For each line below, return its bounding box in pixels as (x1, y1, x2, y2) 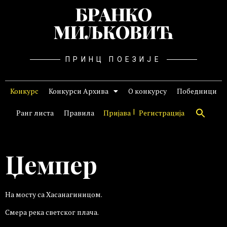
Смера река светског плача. (5, 207, 99, 217)
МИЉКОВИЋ (54, 20, 173, 44)
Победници (177, 86, 217, 96)
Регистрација (139, 108, 184, 118)
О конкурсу (128, 86, 167, 96)
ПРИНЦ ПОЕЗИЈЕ (65, 55, 162, 63)
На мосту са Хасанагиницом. (5, 190, 102, 199)
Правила (64, 108, 94, 118)
